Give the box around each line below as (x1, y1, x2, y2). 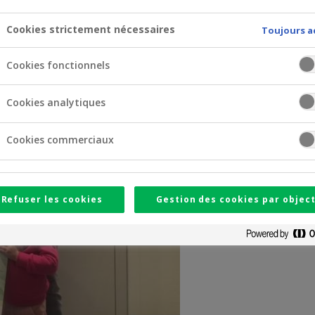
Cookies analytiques (6, 95, 105, 109)
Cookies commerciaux (6, 133, 114, 147)
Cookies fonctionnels (6, 58, 110, 72)
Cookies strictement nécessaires (6, 22, 175, 36)
